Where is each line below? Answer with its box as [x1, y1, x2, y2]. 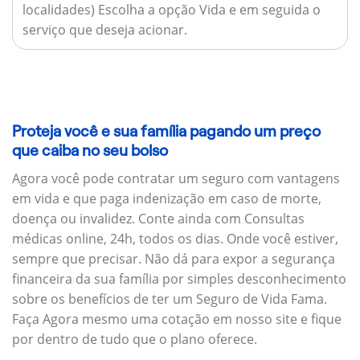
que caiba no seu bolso [12, 142, 168, 160]
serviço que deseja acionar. [22, 20, 187, 39]
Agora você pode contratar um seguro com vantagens [12, 169, 340, 187]
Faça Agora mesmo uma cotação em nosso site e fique [12, 309, 342, 328]
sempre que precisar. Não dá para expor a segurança [12, 249, 335, 268]
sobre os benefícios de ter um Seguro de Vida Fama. [12, 289, 327, 308]
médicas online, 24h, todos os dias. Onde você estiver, [12, 229, 338, 247]
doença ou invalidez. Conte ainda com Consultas [12, 209, 305, 227]
